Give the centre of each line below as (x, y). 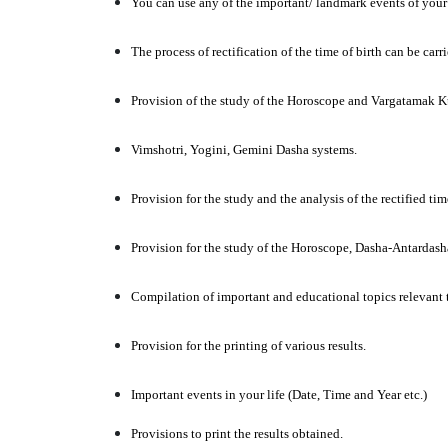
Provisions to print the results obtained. (236, 433)
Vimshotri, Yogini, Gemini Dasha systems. (243, 149)
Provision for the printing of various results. (248, 345)
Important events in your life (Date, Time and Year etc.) (278, 394)
